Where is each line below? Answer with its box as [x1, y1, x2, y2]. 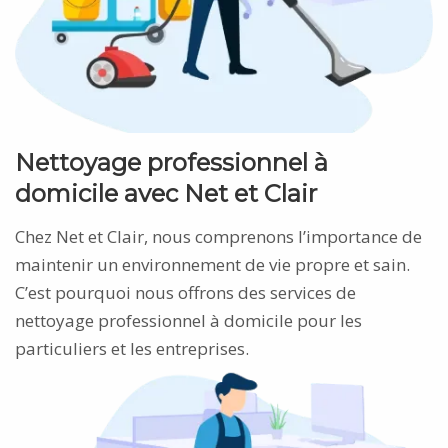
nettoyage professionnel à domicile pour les [15, 308, 362, 332]
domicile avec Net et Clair [15, 178, 317, 208]
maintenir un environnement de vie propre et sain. [15, 252, 410, 276]
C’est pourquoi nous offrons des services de [15, 280, 356, 304]
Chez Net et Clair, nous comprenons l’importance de [15, 224, 422, 248]
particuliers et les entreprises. [15, 336, 249, 360]
